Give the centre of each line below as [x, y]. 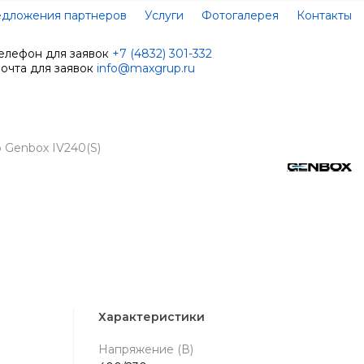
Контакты [324, 16]
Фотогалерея [240, 16]
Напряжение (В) [145, 349]
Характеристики [151, 316]
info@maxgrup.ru [146, 68]
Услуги [164, 16]
